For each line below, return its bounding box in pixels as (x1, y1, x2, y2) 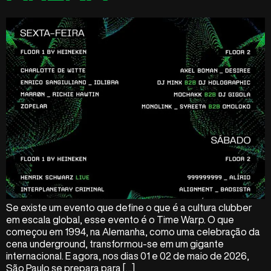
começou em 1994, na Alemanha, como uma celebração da (6, 226, 260, 237)
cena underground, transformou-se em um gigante (6, 238, 224, 249)
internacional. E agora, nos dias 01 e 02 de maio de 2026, (6, 250, 249, 261)
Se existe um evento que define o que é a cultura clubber (6, 202, 252, 212)
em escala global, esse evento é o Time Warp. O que (6, 214, 234, 224)
